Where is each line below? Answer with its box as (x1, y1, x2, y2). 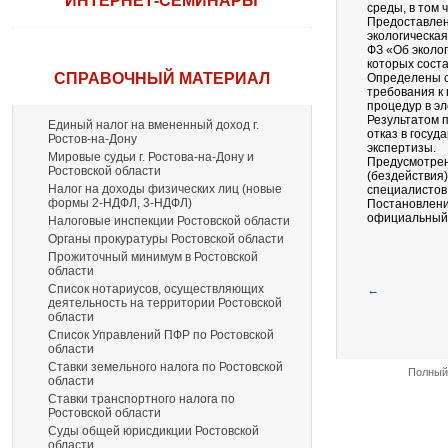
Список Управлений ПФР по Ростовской (48, 328, 274, 342)
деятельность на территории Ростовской (48, 296, 282, 310)
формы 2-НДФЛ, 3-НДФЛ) (48, 196, 192, 210)
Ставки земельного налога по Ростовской (48, 360, 283, 374)
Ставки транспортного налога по (48, 392, 235, 406)
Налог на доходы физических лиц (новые (48, 182, 282, 196)
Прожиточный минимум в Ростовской (48, 250, 258, 264)
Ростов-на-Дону (48, 132, 137, 146)
